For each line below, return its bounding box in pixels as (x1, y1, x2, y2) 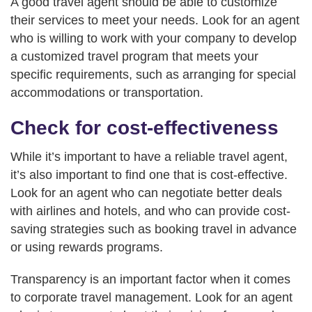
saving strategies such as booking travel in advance (10, 222, 297, 236)
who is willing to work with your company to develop (10, 31, 297, 45)
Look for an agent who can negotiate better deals (10, 186, 282, 200)
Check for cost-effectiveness (10, 116, 279, 139)
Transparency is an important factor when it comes (10, 272, 290, 286)
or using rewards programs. (10, 240, 163, 254)
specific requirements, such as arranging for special (10, 68, 296, 81)
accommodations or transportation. (10, 86, 203, 100)
